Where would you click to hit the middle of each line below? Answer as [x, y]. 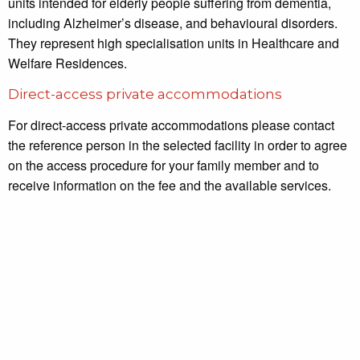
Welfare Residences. [67, 63]
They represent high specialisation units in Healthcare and [173, 43]
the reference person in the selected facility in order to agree [177, 145]
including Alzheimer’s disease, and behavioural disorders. [172, 23]
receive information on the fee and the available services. [169, 186]
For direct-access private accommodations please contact [171, 125]
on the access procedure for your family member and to [163, 166]
